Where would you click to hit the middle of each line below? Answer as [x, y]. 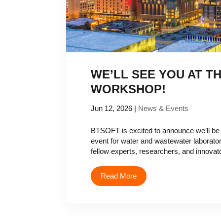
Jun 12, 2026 [112, 108]
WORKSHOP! [129, 89]
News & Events [164, 108]
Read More [119, 176]
